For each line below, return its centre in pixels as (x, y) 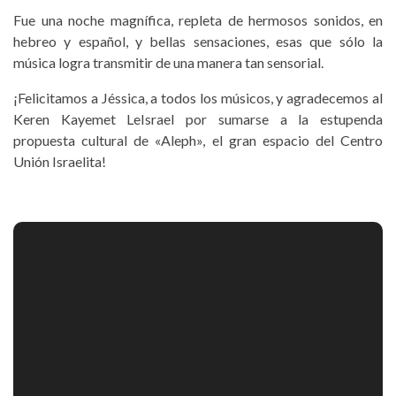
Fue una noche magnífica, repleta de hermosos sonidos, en (198, 20)
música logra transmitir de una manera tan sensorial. (168, 62)
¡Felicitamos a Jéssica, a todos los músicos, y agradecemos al (198, 98)
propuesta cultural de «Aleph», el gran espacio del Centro (198, 140)
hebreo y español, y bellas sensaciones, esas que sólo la (198, 41)
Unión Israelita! (60, 161)
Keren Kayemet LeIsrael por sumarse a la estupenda (198, 119)
